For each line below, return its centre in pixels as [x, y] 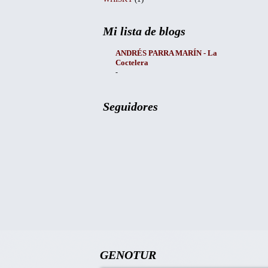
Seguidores [130, 107]
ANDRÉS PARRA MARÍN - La [166, 53]
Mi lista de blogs [144, 31]
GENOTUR [128, 255]
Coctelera [132, 63]
